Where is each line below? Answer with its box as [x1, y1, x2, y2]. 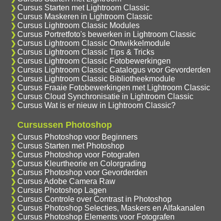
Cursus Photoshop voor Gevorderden [17, 168, 147, 177]
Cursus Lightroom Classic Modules [17, 21, 140, 30]
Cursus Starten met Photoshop [17, 141, 124, 150]
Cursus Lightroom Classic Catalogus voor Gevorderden [17, 65, 211, 74]
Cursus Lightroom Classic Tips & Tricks [17, 47, 154, 56]
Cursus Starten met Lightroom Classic [17, 3, 149, 12]
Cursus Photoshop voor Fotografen [17, 150, 140, 159]
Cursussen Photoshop [17, 119, 112, 130]
